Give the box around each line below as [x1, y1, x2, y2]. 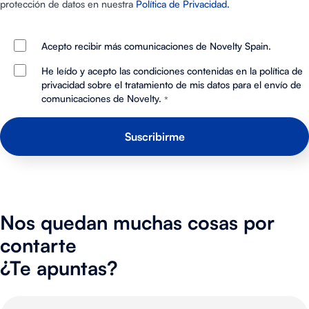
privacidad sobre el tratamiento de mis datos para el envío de [41, 78, 301, 90]
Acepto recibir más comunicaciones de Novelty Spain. [41, 39, 271, 52]
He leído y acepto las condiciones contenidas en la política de [41, 64, 303, 77]
